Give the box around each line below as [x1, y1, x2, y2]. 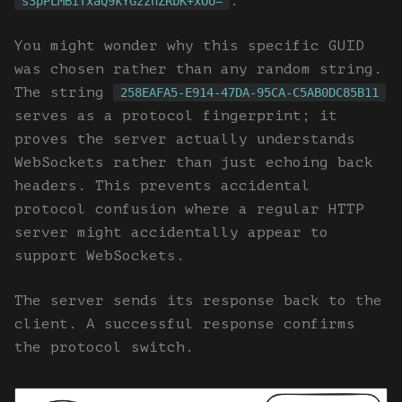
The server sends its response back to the [14, 293, 382, 310]
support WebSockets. [14, 248, 185, 265]
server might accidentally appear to [14, 224, 328, 241]
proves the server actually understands [14, 131, 355, 148]
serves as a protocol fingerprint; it [14, 108, 337, 125]
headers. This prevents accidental [14, 178, 310, 195]
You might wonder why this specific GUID [14, 38, 364, 55]
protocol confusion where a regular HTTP [14, 201, 364, 218]
